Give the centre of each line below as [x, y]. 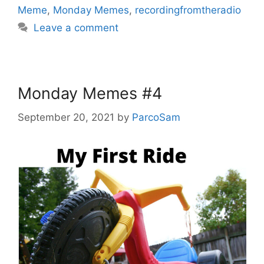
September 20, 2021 [66, 117]
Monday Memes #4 [90, 94]
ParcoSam [156, 117]
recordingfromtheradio [188, 10]
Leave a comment [76, 28]
